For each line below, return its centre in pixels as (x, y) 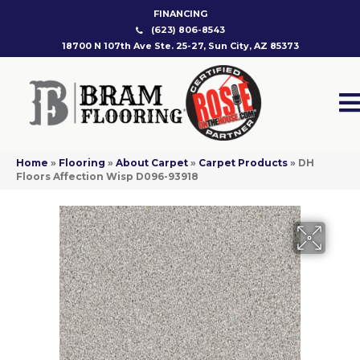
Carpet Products (243, 163)
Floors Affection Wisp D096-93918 (107, 177)
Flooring (82, 163)
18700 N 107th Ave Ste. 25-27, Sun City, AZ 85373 (180, 46)
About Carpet (152, 163)
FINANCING (180, 14)
